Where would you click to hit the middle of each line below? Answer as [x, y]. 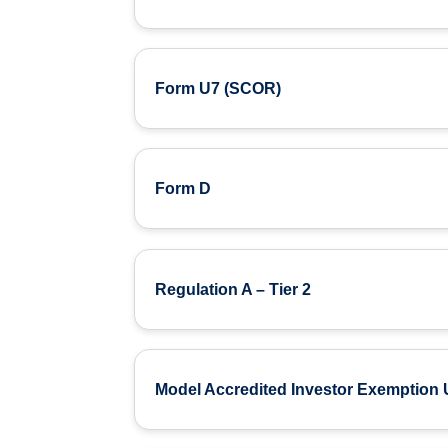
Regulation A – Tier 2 [233, 289]
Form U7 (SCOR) [218, 89]
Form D [183, 189]
